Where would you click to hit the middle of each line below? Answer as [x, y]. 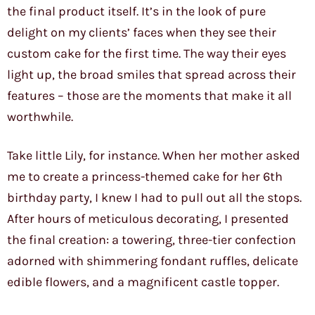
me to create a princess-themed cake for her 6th [145, 177]
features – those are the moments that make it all [149, 96]
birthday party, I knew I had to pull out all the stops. [154, 198]
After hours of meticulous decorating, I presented [148, 219]
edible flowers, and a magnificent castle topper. [143, 282]
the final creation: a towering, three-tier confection [152, 240]
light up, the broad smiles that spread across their [152, 75]
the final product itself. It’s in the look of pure [136, 12]
